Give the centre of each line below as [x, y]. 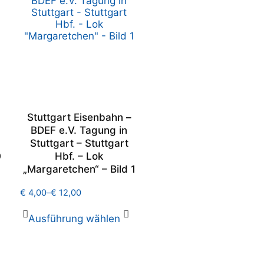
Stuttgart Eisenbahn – [79, 117]
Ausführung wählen [74, 219]
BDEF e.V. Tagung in [79, 130]
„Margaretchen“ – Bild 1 [79, 169]
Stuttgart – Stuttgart [79, 143]
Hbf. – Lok [79, 156]
